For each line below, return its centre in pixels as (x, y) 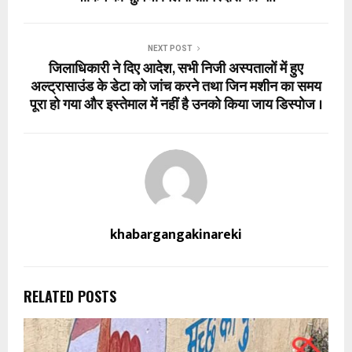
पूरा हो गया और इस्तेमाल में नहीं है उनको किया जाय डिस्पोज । (176, 105)
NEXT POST (170, 48)
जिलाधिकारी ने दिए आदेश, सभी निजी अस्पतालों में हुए (176, 69)
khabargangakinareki (176, 235)
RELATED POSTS (70, 296)
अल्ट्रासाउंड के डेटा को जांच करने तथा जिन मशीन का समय (176, 87)
